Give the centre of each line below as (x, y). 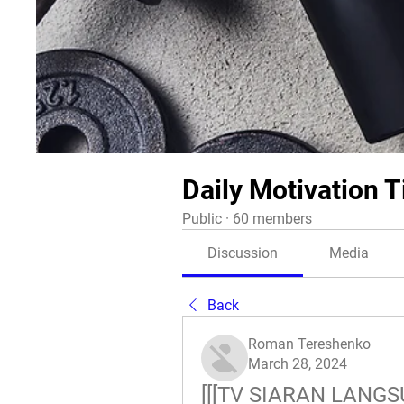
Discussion (243, 253)
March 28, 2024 (298, 364)
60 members (272, 219)
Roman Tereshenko (309, 344)
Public (202, 219)
